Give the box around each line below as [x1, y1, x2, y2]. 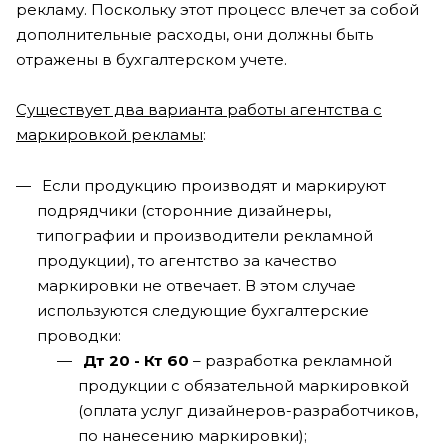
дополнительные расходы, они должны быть [16, 25, 373, 44]
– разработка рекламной [189, 351, 392, 370]
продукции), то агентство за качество [37, 251, 337, 270]
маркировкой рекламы [16, 125, 203, 144]
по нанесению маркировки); [78, 426, 307, 445]
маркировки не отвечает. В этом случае [37, 276, 356, 295]
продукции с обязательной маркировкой [78, 376, 409, 395]
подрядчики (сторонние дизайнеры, [37, 201, 331, 220]
